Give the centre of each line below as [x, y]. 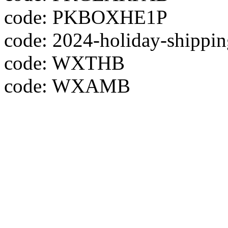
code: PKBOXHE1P [86, 17]
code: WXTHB [64, 63]
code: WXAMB [67, 86]
